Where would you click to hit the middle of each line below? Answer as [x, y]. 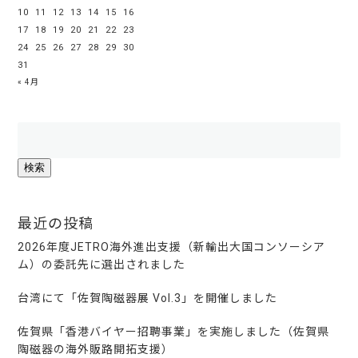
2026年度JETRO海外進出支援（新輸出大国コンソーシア [172, 247]
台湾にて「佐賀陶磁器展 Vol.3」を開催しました [148, 298]
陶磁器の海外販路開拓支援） [96, 350]
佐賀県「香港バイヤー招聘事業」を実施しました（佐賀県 [174, 332]
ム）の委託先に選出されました [102, 265]
